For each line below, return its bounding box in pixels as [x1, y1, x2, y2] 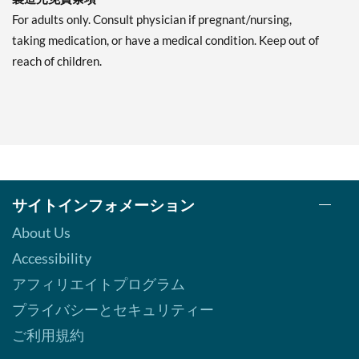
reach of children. [12, 54, 102, 69]
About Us [12, 224, 71, 242]
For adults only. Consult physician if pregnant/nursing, [12, 12, 292, 27]
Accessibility [12, 249, 91, 268]
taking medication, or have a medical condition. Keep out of [12, 33, 319, 48]
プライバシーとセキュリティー [12, 301, 214, 319]
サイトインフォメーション [12, 196, 195, 215]
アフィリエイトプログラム [12, 275, 185, 293]
